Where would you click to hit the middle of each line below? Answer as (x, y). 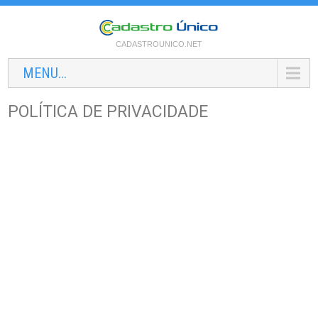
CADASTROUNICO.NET (159, 44)
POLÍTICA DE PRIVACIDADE (108, 111)
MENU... (45, 73)
